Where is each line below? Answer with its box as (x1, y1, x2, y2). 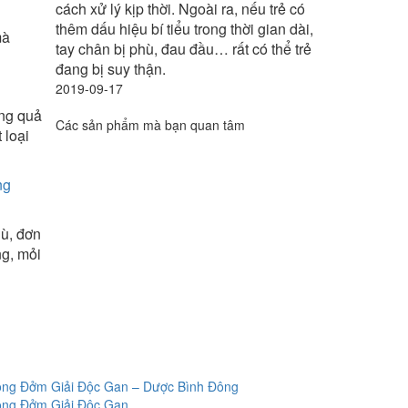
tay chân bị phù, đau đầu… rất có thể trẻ (56, 38, 311, 59)
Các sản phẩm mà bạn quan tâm (56, 116, 245, 134)
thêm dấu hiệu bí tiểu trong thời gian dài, (56, 18, 313, 39)
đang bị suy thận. (56, 58, 169, 79)
